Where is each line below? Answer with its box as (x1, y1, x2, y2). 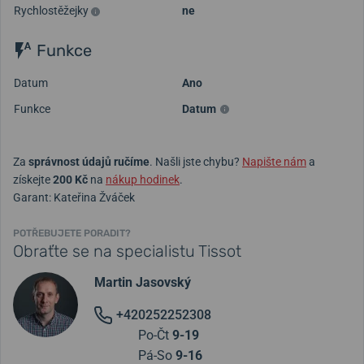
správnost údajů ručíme (28, 154, 149, 168)
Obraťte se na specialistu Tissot (13, 240, 241, 261)
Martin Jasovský (94, 274, 191, 290)
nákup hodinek (106, 172, 180, 186)
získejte (13, 172, 53, 186)
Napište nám (242, 154, 306, 168)
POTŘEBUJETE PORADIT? (13, 227, 131, 239)
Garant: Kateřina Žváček (13, 190, 135, 204)
